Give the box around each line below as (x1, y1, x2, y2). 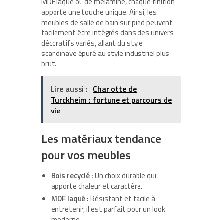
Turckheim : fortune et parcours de (51, 94, 172, 106)
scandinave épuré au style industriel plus (41, 48, 169, 59)
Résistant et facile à (89, 193, 155, 205)
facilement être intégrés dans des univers (41, 27, 174, 39)
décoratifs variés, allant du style (41, 37, 143, 49)
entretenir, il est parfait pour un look (51, 203, 165, 215)
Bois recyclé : (51, 170, 93, 182)
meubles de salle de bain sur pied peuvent (41, 17, 173, 28)
